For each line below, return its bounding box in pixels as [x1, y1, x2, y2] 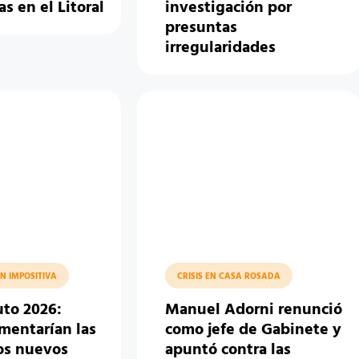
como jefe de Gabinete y [165, 317, 342, 344]
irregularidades [165, 35, 276, 62]
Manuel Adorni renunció [165, 297, 343, 324]
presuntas [165, 15, 238, 42]
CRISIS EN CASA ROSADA [177, 269, 281, 284]
